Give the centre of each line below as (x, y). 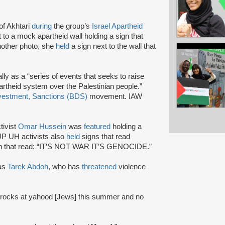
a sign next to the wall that (114, 46)
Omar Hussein (42, 126)
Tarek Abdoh (28, 166)
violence (132, 166)
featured (97, 126)
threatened (100, 166)
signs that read (106, 136)
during (43, 26)
